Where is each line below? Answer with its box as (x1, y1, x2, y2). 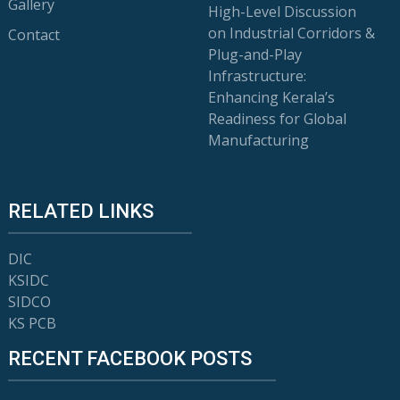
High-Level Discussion (208, 2, 357, 21)
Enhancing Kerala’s (208, 87, 336, 107)
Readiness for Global (208, 109, 347, 129)
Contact (7, 25, 60, 45)
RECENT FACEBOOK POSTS (7, 347, 252, 370)
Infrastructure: (208, 66, 307, 86)
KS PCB (7, 313, 56, 333)
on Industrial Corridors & (208, 23, 376, 43)
